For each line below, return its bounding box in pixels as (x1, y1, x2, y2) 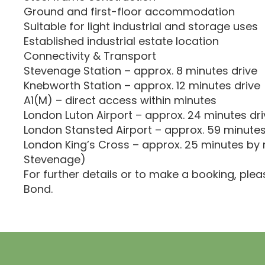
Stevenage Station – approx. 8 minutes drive (24, 63, 257, 78)
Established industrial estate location (24, 34, 219, 49)
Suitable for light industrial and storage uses (24, 19, 258, 34)
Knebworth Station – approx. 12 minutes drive (24, 78, 260, 93)
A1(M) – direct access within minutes (24, 93, 216, 108)
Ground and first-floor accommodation (24, 4, 235, 19)
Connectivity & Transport (24, 49, 156, 63)
